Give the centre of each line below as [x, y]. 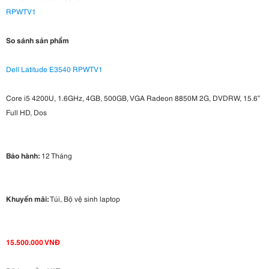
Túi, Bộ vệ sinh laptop [84, 199]
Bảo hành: [23, 156]
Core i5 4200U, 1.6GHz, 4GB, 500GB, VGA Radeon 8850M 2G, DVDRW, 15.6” [133, 98]
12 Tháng [56, 156]
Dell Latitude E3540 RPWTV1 [54, 69]
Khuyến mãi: [27, 199]
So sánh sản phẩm [38, 40]
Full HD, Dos [26, 112]
